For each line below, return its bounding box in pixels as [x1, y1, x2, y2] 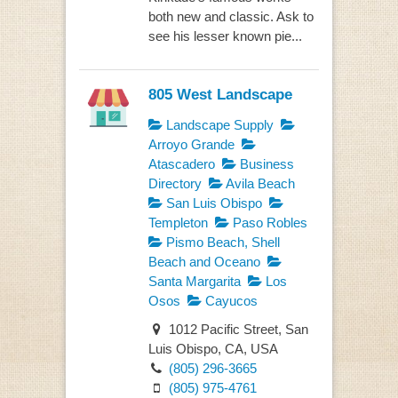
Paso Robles [228, 214, 307, 230]
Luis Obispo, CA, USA [147, 341, 278, 357]
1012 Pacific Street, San [164, 322, 308, 338]
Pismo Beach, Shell [162, 234, 280, 250]
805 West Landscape [147, 84, 292, 103]
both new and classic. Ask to [147, 9, 314, 25]
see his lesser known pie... [147, 28, 302, 44]
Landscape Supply [162, 116, 274, 132]
